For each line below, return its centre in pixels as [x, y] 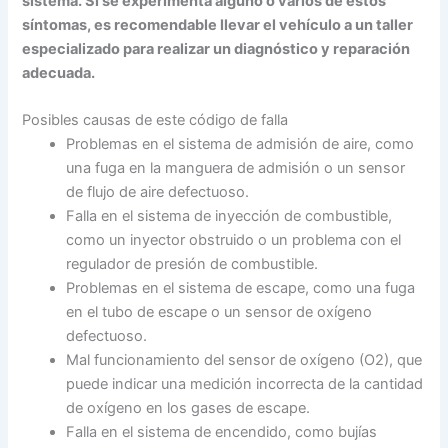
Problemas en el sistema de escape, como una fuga [241, 288]
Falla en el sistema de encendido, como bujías [222, 432]
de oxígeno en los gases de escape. [188, 408]
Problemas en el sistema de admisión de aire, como [240, 144]
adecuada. [59, 72]
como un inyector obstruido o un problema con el [234, 240]
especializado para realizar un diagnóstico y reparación [216, 48]
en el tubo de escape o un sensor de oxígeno [219, 312]
